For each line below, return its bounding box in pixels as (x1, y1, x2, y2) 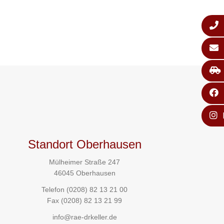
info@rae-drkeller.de (52, 213, 117, 221)
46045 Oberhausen (53, 169, 115, 177)
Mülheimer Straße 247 (49, 158, 120, 166)
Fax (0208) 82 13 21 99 (47, 196, 122, 205)
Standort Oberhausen (27, 137, 141, 151)
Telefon (41, 185, 67, 194)
